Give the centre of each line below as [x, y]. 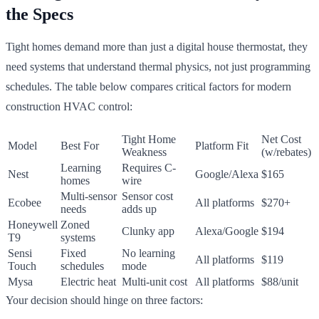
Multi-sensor [89, 196]
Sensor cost [147, 196]
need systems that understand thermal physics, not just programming [158, 66]
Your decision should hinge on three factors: [104, 300]
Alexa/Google [227, 231]
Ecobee [25, 202]
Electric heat [88, 281]
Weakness [144, 152]
